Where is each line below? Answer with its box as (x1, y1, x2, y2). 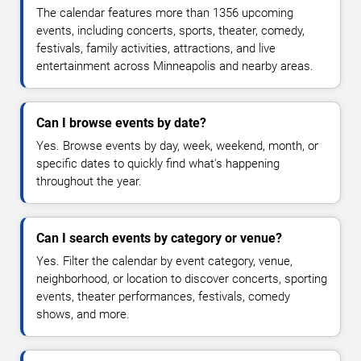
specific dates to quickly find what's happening (36, 156, 280, 172)
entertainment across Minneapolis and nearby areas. (36, 59, 313, 74)
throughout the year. (36, 174, 142, 189)
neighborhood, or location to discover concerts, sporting (36, 272, 327, 287)
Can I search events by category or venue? (36, 230, 282, 247)
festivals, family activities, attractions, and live (36, 41, 276, 56)
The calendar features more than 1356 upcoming (36, 6, 293, 21)
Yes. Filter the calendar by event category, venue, (36, 254, 293, 269)
